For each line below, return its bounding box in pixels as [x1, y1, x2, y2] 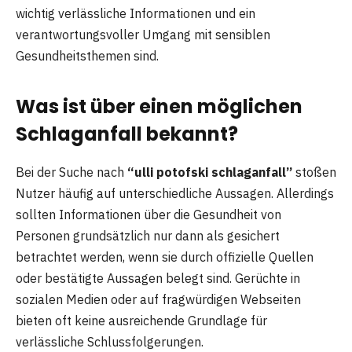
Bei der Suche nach [16, 163, 127, 180]
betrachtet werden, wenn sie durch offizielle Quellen [16, 248, 313, 265]
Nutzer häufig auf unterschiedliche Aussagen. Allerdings [16, 185, 334, 201]
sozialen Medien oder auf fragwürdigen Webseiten [16, 291, 301, 307]
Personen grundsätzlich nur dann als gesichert [16, 227, 280, 244]
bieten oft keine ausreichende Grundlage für [16, 312, 267, 328]
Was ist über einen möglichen [16, 93, 302, 119]
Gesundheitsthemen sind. [16, 48, 159, 64]
